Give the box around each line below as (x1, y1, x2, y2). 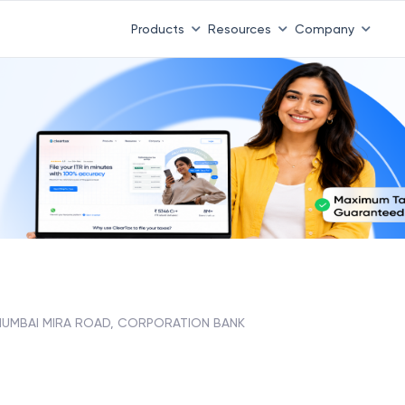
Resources (207, 21, 271, 36)
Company (294, 21, 354, 36)
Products (130, 21, 184, 36)
